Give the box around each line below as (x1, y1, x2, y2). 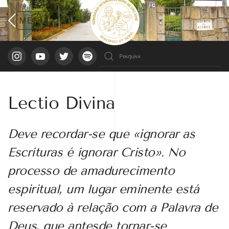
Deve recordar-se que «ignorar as (8, 126, 195, 141)
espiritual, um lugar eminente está (8, 181, 199, 196)
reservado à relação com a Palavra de (8, 200, 218, 215)
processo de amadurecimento (8, 163, 174, 178)
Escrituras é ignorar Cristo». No (8, 145, 185, 159)
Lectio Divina (8, 93, 115, 113)
